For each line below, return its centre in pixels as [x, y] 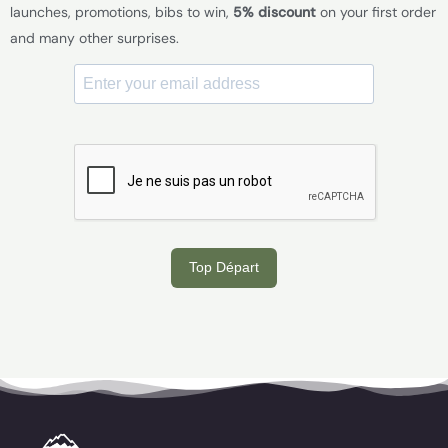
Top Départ [224, 267]
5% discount [272, 11]
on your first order [376, 11]
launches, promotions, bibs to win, [119, 11]
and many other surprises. [94, 37]
